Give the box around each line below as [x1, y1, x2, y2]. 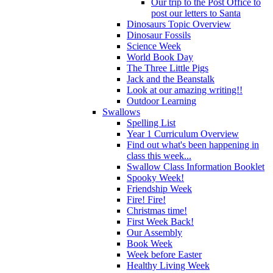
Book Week [127, 238, 172, 249]
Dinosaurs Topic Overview [127, 18, 231, 29]
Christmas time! [127, 205, 187, 216]
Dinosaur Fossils [127, 29, 191, 40]
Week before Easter [127, 249, 202, 260]
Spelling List [127, 117, 175, 128]
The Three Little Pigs [127, 62, 208, 73]
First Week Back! [127, 216, 194, 227]
